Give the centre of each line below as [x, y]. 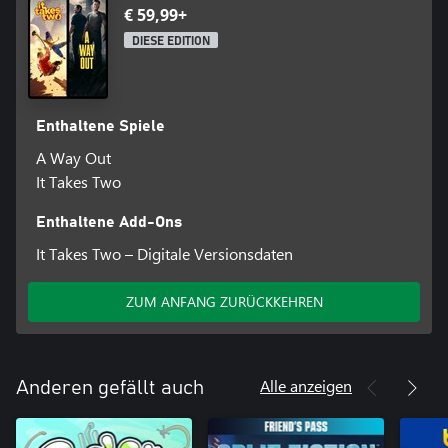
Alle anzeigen [306, 386]
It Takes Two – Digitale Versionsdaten [164, 254]
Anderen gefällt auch [110, 388]
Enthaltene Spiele [100, 126]
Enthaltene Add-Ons [108, 222]
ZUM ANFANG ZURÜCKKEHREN [224, 302]
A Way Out [73, 158]
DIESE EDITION [171, 40]
